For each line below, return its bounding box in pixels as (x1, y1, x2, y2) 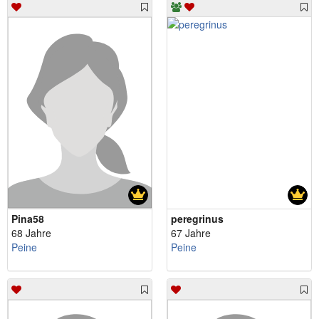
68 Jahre (11, 225, 51, 240)
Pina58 (11, 211, 44, 226)
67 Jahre (171, 225, 211, 240)
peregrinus (171, 211, 224, 226)
